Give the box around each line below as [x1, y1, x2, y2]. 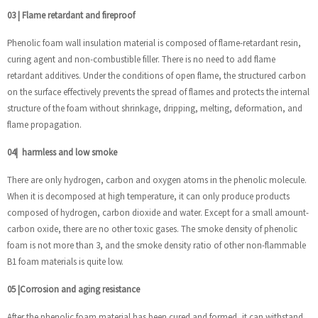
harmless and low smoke [20, 146, 117, 158]
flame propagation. [7, 118, 82, 131]
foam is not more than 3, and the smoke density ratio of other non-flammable [7, 238, 306, 251]
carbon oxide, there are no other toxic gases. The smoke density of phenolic [7, 222, 297, 235]
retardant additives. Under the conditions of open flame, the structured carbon [7, 69, 306, 82]
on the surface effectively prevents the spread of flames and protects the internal [7, 85, 309, 98]
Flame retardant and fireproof [22, 9, 135, 21]
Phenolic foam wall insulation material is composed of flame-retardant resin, [7, 36, 301, 49]
